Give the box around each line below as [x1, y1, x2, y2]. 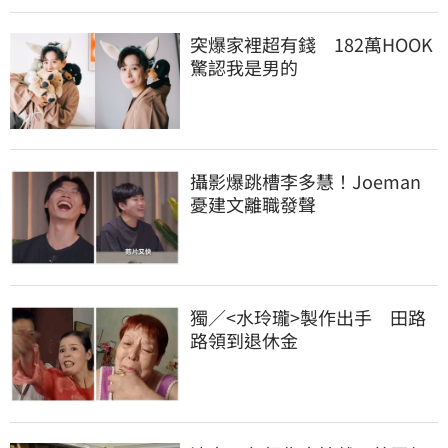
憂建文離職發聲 [190, 190, 316, 217]
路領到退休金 [190, 327, 298, 354]
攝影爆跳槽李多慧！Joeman [190, 167, 421, 194]
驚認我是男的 [190, 53, 298, 80]
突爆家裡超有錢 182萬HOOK [190, 30, 433, 57]
